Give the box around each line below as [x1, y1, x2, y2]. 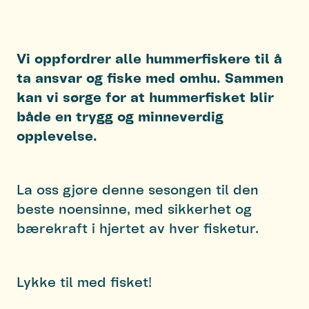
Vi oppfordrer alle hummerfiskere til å [17, 50, 282, 67]
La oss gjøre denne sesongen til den [17, 181, 259, 198]
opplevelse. [17, 127, 97, 144]
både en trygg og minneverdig [17, 108, 223, 125]
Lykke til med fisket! [17, 273, 152, 290]
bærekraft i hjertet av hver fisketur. [17, 219, 259, 237]
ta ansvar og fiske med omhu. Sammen [17, 69, 283, 86]
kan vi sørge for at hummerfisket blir [17, 88, 274, 106]
